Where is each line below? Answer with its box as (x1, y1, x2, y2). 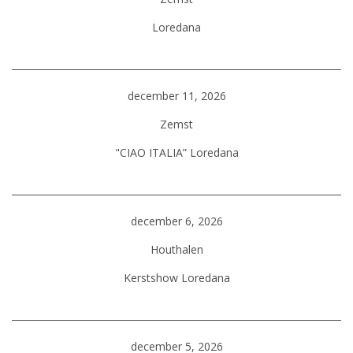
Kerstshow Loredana (123, 270, 230, 285)
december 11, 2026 (127, 88, 226, 103)
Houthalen (150, 242, 203, 257)
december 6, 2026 (130, 214, 223, 229)
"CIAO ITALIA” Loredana (114, 145, 239, 160)
